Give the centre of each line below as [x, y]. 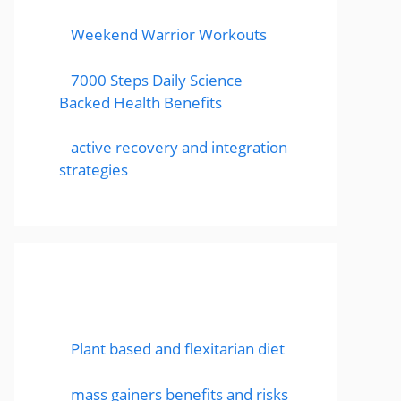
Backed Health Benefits [141, 102]
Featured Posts [117, 299]
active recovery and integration [179, 148]
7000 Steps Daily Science [156, 80]
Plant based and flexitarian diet [177, 349]
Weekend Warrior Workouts [168, 35]
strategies [94, 170]
